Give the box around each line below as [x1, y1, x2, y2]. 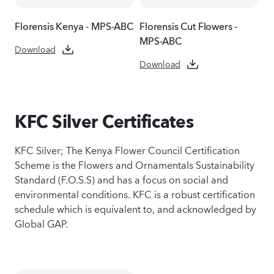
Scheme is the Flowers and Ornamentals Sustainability [15, 156, 254, 172]
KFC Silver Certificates [15, 111, 194, 132]
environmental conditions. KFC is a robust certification [15, 185, 255, 201]
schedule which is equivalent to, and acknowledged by [15, 200, 256, 216]
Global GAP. [15, 215, 68, 231]
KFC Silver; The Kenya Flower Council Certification [15, 141, 240, 157]
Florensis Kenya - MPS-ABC [15, 17, 133, 32]
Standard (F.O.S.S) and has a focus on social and [15, 171, 228, 187]
